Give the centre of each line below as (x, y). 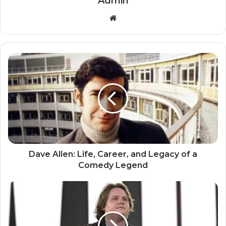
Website (130, 17)
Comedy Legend (113, 165)
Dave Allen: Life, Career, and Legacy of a (113, 154)
